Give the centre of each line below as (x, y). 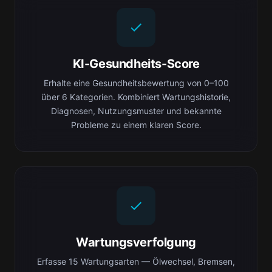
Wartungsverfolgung (136, 242)
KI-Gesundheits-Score (136, 64)
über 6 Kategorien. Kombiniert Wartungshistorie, (136, 97)
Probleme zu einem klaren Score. (136, 125)
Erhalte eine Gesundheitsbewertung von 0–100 (136, 83)
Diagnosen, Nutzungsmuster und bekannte (136, 111)
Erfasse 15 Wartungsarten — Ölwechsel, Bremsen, (136, 261)
